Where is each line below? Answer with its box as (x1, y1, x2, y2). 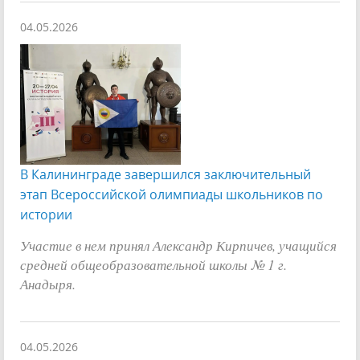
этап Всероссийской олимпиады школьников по (20, 185, 323, 203)
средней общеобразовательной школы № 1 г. (20, 254, 287, 274)
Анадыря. (20, 273, 76, 293)
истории (20, 205, 72, 223)
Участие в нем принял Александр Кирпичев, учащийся (20, 235, 337, 255)
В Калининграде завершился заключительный (20, 165, 311, 183)
